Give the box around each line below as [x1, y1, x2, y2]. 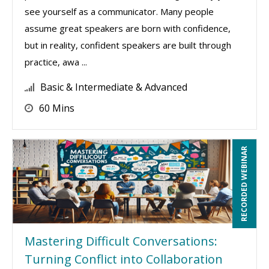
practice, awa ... [25, 56, 87, 68]
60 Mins [39, 101, 74, 115]
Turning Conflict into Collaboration [25, 251, 223, 267]
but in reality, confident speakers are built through [25, 39, 231, 51]
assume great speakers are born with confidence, [25, 22, 231, 34]
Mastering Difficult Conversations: [25, 233, 217, 249]
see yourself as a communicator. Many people [25, 5, 214, 17]
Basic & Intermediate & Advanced [40, 80, 187, 94]
